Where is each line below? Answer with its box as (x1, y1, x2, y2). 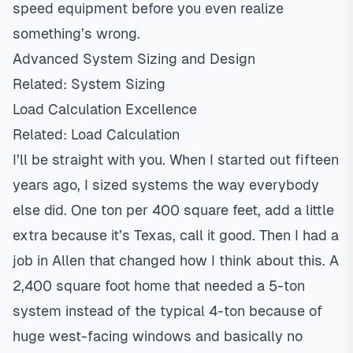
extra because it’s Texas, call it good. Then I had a (13, 227, 339, 243)
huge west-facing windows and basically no (13, 328, 303, 344)
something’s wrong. (13, 25, 140, 42)
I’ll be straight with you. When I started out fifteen (13, 151, 339, 168)
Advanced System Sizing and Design (13, 50, 255, 67)
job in (13, 252, 52, 269)
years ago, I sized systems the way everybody (13, 176, 319, 193)
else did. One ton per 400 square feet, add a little (13, 202, 334, 218)
